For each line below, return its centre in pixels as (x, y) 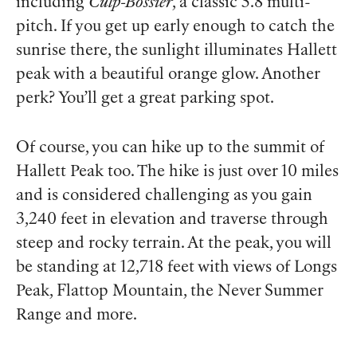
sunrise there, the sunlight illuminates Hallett (177, 51)
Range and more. (76, 315)
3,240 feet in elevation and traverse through (172, 220)
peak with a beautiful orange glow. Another (168, 75)
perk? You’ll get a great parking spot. (145, 98)
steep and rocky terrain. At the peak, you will (174, 243)
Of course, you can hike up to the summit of (170, 148)
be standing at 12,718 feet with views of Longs (177, 267)
